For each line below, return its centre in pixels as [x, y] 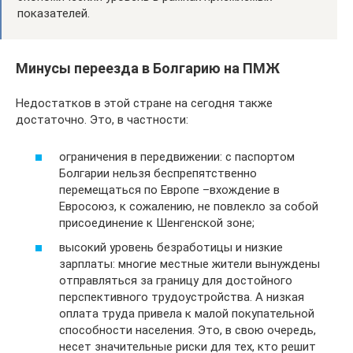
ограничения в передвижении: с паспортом [177, 156]
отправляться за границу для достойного [176, 281]
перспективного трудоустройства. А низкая [182, 297]
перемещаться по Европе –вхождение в [169, 190]
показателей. [54, 13]
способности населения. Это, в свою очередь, [188, 330]
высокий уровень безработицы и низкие [171, 247]
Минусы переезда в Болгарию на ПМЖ [148, 68]
